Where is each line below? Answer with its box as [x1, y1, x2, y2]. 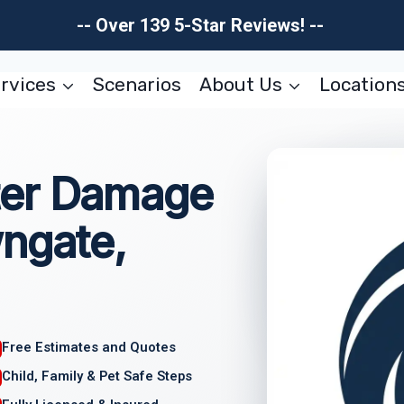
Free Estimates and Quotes [2, 339, 177, 356]
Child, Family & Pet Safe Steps [2, 367, 193, 384]
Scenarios [93, 73, 182, 96]
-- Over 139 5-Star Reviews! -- [76, 14, 328, 36]
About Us [198, 73, 282, 96]
